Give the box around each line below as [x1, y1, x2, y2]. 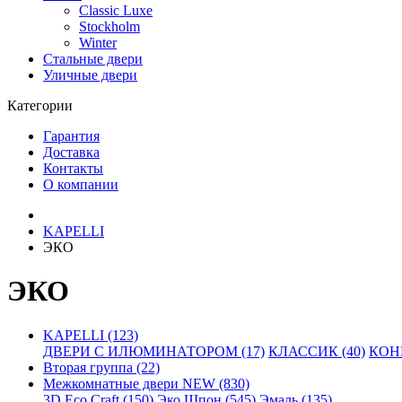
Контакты [43, 161, 103, 176]
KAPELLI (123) [43, 327, 138, 343]
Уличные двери [43, 67, 137, 83]
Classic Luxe [79, 3, 153, 18]
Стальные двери [43, 51, 143, 66]
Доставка [43, 144, 100, 160]
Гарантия [43, 128, 100, 144]
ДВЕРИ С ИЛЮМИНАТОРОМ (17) [43, 343, 265, 359]
